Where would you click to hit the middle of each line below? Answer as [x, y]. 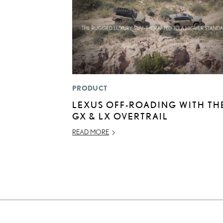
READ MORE [91, 132]
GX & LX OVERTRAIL [120, 116]
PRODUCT [90, 88]
